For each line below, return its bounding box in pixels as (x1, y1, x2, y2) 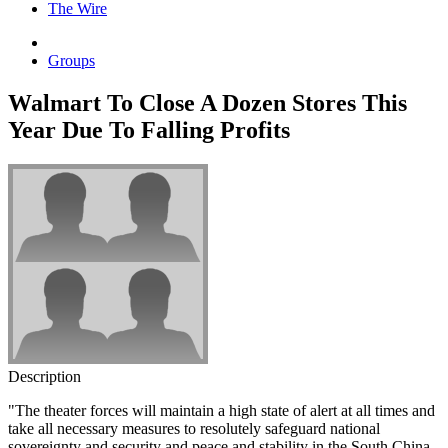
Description (8, 367, 81, 385)
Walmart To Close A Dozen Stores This (8, 89, 407, 116)
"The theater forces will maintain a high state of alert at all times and (8, 401, 435, 419)
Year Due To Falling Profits (8, 116, 290, 143)
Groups (48, 52, 95, 70)
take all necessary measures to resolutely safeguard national (8, 419, 380, 437)
